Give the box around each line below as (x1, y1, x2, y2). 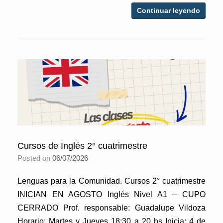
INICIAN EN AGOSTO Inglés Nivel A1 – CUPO (17, 190, 206, 199)
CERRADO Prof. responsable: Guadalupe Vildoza (17, 203, 206, 212)
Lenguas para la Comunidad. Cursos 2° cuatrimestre (17, 176, 206, 185)
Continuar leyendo (137, 6, 200, 14)
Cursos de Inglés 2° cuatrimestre (17, 140, 147, 151)
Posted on (22, 153, 52, 162)
